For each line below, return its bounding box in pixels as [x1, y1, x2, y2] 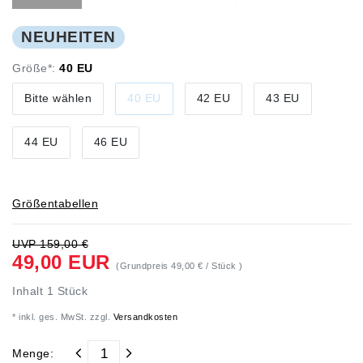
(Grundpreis [116, 260, 171, 271]
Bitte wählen [24, 92, 92, 105]
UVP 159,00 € [12, 237, 88, 250]
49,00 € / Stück [171, 260, 239, 271]
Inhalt [12, 284, 47, 297]
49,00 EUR [12, 250, 116, 273]
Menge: [12, 347, 53, 361]
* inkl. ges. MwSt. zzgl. [12, 311, 110, 322]
